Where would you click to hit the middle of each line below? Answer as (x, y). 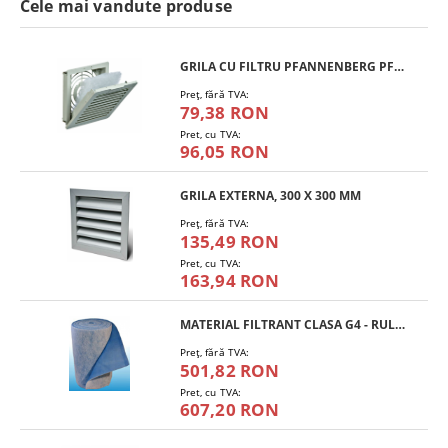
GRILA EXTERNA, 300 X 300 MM (270, 196)
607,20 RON (229, 410)
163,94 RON (229, 281)
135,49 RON (229, 242)
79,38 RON (224, 113)
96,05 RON (224, 152)
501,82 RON (229, 371)
